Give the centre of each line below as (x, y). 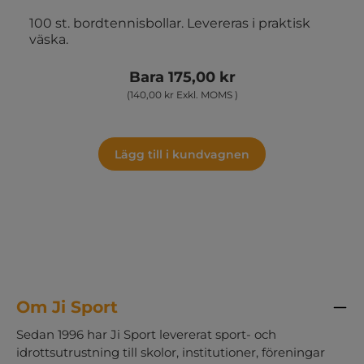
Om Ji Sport (67, 306)
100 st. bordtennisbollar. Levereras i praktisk (170, 23)
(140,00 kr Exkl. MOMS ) (182, 94)
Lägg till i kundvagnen (182, 154)
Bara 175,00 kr (182, 77)
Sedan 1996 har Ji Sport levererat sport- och (146, 334)
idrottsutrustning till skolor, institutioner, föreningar (171, 352)
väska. (49, 39)
